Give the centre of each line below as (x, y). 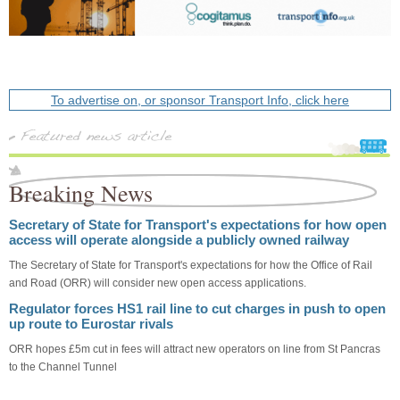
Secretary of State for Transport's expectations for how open (198, 224)
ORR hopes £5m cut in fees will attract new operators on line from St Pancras (195, 349)
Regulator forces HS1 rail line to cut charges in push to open (197, 308)
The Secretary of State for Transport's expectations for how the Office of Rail (191, 265)
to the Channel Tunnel (63, 367)
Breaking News (81, 192)
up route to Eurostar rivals (91, 323)
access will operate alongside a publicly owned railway (179, 239)
